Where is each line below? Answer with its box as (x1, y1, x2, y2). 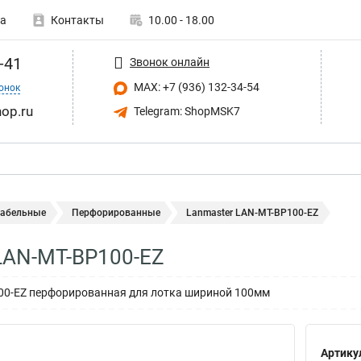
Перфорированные (72, 207, 160, 218)
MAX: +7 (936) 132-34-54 (131, 81, 259, 93)
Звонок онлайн (130, 55, 210, 68)
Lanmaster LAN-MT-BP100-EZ (186, 207, 318, 218)
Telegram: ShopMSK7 (131, 104, 240, 118)
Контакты (51, 14, 104, 27)
